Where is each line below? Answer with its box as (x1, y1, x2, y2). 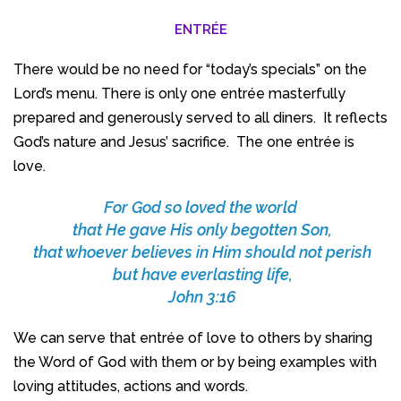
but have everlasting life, (108, 264, 293, 284)
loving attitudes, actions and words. (13, 377, 248, 395)
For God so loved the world (104, 197, 297, 217)
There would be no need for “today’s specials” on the (13, 60, 367, 78)
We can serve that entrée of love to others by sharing (13, 328, 372, 346)
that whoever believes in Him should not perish (30, 242, 371, 261)
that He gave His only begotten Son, (69, 219, 332, 239)
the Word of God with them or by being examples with (13, 353, 377, 371)
